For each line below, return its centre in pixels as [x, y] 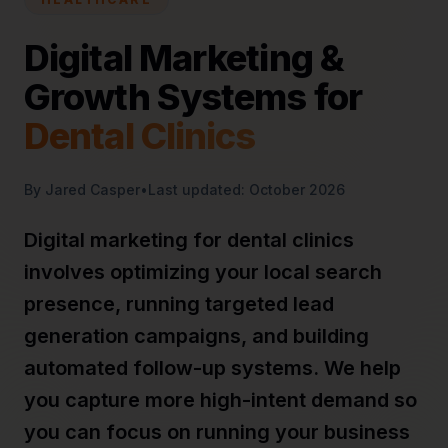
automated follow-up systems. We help [212, 368]
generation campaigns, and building [196, 336]
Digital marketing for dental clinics [189, 240]
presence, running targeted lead [179, 304]
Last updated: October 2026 [246, 189]
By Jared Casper [82, 189]
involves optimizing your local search [203, 272]
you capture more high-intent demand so [220, 400]
